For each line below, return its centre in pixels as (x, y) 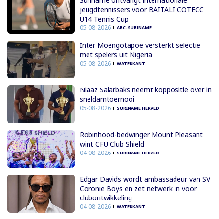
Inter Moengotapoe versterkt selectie (140, 45)
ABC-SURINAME (134, 28)
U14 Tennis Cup (104, 19)
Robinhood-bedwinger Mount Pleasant (141, 134)
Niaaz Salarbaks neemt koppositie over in (145, 90)
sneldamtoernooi (107, 99)
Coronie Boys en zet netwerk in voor (138, 189)
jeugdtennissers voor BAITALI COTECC (142, 10)
